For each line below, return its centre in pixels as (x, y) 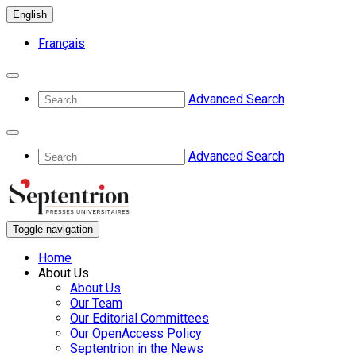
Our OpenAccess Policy (136, 333)
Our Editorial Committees (139, 318)
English (30, 15)
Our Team (96, 303)
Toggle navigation (53, 229)
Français (62, 43)
